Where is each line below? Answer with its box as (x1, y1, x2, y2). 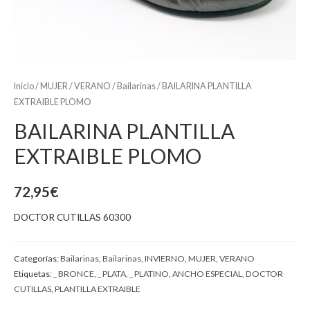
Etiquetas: (14, 268, 53, 279)
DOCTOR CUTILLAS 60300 (14, 210, 131, 223)
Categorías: (14, 253, 60, 264)
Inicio (14, 80, 34, 91)
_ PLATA (98, 268, 126, 279)
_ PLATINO (129, 268, 169, 279)
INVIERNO (145, 253, 185, 264)
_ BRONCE (53, 268, 94, 279)
